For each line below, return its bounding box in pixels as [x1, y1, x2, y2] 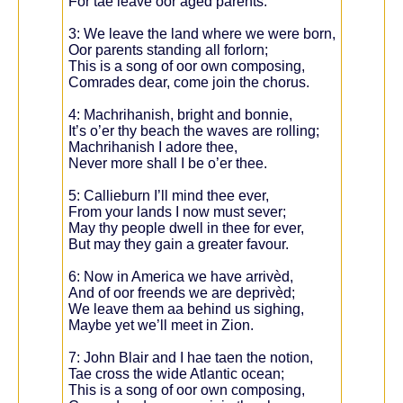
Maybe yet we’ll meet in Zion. [67, 318, 254, 333]
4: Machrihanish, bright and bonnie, [67, 107, 292, 122]
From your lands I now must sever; [67, 204, 286, 219]
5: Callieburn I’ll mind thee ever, [67, 188, 269, 203]
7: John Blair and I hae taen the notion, [67, 350, 313, 365]
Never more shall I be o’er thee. [67, 156, 267, 171]
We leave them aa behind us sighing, [67, 301, 304, 317]
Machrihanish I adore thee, [67, 139, 237, 155]
